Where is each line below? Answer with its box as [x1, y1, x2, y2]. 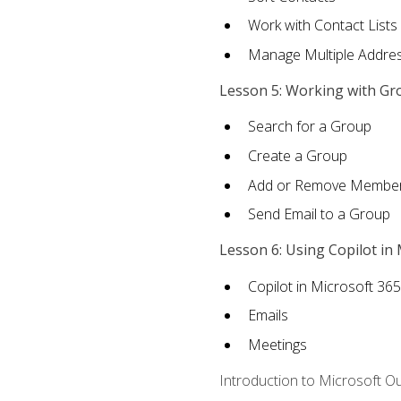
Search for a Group [247, 116, 371, 137]
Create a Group [247, 145, 347, 166]
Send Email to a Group [247, 204, 390, 225]
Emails [247, 305, 288, 326]
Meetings [247, 334, 307, 354]
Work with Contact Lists [247, 15, 397, 36]
